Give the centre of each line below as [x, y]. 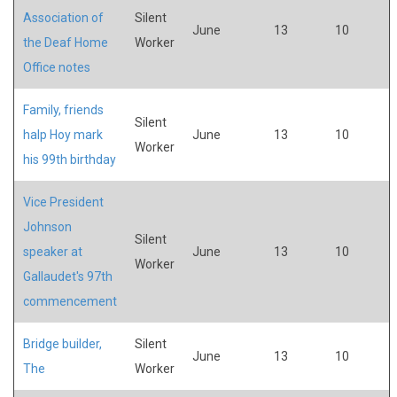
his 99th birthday [70, 159]
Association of [63, 17]
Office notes [57, 67]
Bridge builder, [62, 343]
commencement [70, 301]
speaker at [53, 251]
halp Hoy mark [63, 134]
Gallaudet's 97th [68, 276]
